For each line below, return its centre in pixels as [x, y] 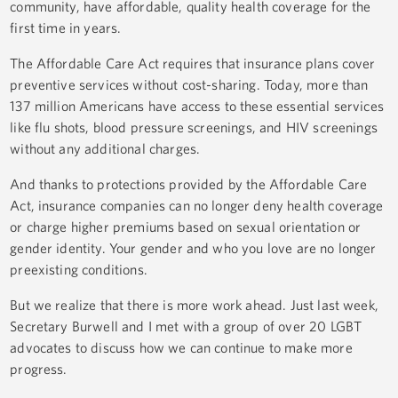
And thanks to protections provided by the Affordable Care [189, 184]
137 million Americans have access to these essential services [197, 106]
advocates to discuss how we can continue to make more [181, 348]
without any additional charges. [105, 149]
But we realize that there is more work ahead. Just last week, [194, 305]
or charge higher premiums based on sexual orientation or [186, 227]
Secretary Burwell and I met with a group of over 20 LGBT [186, 326]
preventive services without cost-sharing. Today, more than [189, 85]
